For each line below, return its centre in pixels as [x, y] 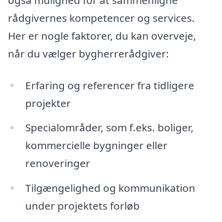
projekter [48, 103]
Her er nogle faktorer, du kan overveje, [102, 35]
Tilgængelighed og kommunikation [110, 188]
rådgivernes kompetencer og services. [101, 18]
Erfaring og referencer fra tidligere [110, 85]
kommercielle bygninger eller [96, 145]
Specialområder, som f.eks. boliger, [109, 128]
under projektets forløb [82, 206]
